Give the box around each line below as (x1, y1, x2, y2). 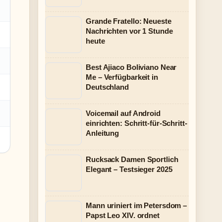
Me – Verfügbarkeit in (86, 73, 158, 81)
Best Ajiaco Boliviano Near (86, 63, 177, 71)
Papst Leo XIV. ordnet (86, 211, 160, 220)
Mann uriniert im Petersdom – (86, 201, 187, 210)
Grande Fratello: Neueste (86, 17, 171, 25)
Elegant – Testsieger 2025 (86, 165, 172, 173)
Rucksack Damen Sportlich (86, 155, 178, 164)
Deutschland (86, 83, 129, 91)
